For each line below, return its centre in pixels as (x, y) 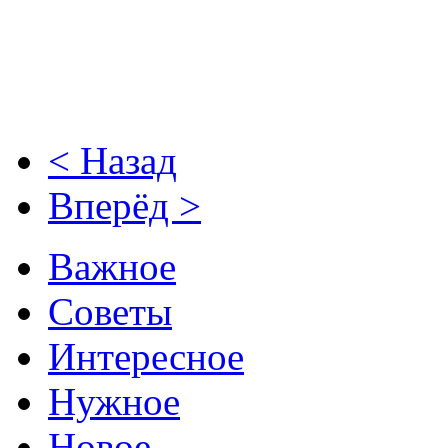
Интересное (146, 356)
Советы (110, 311)
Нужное (114, 401)
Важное (112, 266)
